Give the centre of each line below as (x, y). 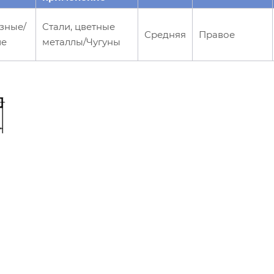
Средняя (165, 34)
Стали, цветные (79, 26)
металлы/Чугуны (81, 42)
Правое (217, 34)
